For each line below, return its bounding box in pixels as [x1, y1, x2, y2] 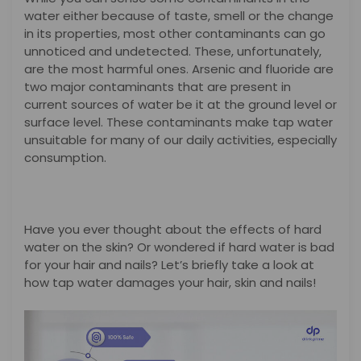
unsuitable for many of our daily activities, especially [24, 131, 337, 149]
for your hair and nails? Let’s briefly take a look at [24, 256, 314, 274]
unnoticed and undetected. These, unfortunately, [24, 43, 322, 60]
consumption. [24, 149, 110, 167]
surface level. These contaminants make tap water [24, 114, 333, 131]
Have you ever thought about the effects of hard [24, 221, 322, 239]
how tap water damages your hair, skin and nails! [24, 274, 319, 292]
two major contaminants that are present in [24, 78, 291, 96]
